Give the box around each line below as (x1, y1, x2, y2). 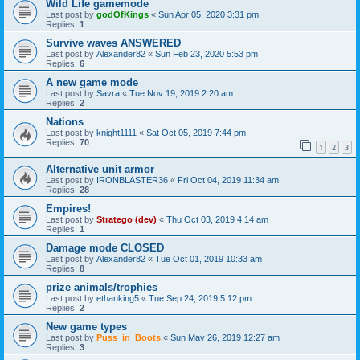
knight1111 (96, 128, 137, 137)
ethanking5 (96, 292, 139, 303)
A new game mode (46, 76, 138, 88)
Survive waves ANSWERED (46, 37, 181, 49)
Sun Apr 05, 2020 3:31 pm (158, 10, 259, 19)
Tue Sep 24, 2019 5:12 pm (149, 292, 252, 303)
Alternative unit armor (46, 162, 154, 175)
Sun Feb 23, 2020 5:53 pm (155, 49, 258, 59)
